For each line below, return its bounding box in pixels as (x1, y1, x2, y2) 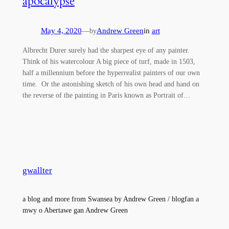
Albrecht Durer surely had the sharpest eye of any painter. (22, 45, 192, 54)
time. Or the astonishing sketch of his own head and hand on (22, 79, 199, 88)
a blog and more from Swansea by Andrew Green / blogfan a (22, 195, 199, 203)
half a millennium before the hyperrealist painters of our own (22, 68, 200, 77)
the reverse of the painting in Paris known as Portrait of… (22, 90, 191, 99)
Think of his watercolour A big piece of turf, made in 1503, (22, 57, 195, 65)
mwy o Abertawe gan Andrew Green (22, 206, 128, 215)
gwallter (22, 166, 52, 176)
